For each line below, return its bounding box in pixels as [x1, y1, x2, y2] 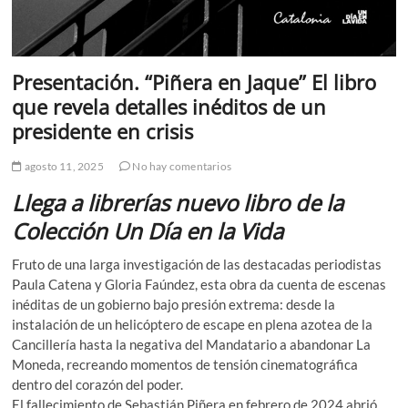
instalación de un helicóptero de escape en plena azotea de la [12, 315, 373, 332]
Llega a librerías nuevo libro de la [12, 187, 344, 218]
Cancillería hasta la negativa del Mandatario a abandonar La [12, 335, 372, 352]
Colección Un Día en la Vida [12, 215, 284, 246]
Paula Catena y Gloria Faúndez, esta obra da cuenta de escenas [12, 275, 387, 292]
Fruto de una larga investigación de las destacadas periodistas [12, 255, 382, 272]
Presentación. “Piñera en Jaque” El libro [12, 67, 377, 96]
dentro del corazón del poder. [12, 375, 184, 393]
